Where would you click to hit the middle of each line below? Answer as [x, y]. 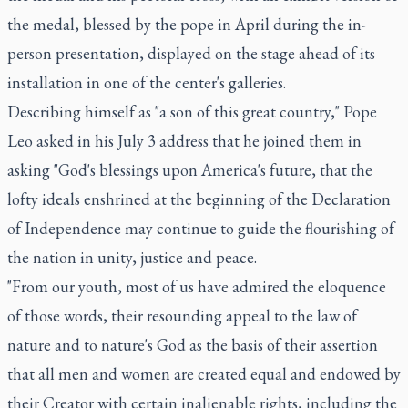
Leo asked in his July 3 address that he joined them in [184, 140]
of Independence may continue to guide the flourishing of [201, 228]
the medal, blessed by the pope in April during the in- [187, 24]
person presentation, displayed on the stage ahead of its [191, 53]
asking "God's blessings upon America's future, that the [190, 169]
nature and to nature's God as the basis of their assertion [193, 344]
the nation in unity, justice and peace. [132, 257]
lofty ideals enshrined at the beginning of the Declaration [199, 199]
